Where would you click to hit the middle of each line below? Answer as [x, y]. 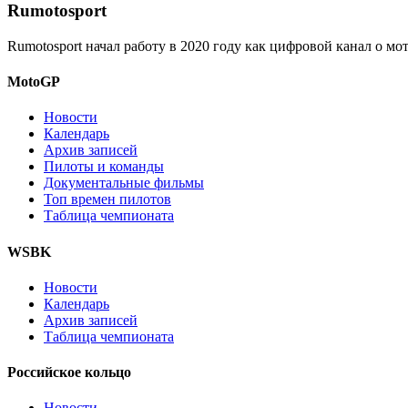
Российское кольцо [69, 372]
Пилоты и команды [104, 167]
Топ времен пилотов [107, 199]
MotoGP [34, 82]
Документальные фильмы [124, 183]
